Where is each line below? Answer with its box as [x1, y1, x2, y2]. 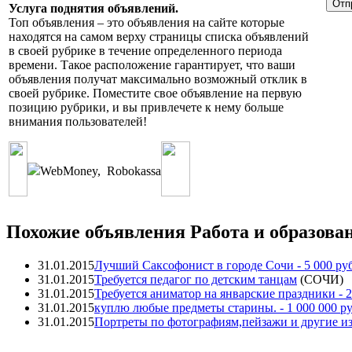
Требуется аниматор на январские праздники [94, 286, 335, 300]
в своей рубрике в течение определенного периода [9, 44, 282, 57]
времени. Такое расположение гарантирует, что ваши [9, 58, 295, 71]
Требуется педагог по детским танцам [94, 272, 297, 286]
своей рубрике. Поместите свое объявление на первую [9, 86, 302, 100]
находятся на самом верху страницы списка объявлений [9, 30, 309, 43]
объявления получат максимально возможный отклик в [9, 72, 307, 86]
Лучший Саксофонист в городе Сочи [94, 258, 294, 272]
